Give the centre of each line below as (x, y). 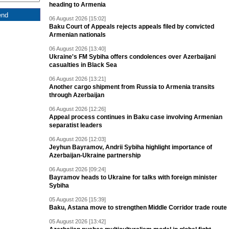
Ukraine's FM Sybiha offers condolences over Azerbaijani (132, 57)
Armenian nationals (77, 35)
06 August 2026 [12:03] (77, 139)
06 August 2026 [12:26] (77, 109)
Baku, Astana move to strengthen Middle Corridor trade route (138, 208)
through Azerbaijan (77, 95)
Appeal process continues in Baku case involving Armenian (136, 117)
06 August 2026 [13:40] (77, 49)
